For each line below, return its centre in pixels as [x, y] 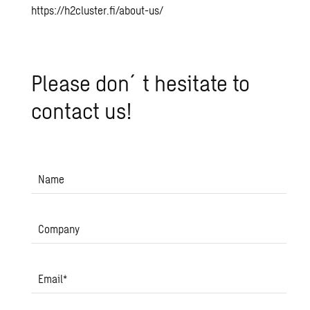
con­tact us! [82, 110]
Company [59, 229]
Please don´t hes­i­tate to [141, 83]
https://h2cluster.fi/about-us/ [98, 10]
